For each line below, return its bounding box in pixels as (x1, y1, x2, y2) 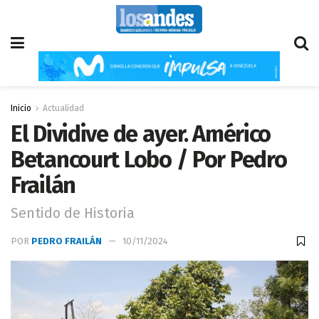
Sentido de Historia (11, 204, 135, 221)
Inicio (11, 103, 31, 113)
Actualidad (43, 103, 84, 113)
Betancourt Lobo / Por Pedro (11, 146, 287, 173)
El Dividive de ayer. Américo (11, 120, 271, 147)
